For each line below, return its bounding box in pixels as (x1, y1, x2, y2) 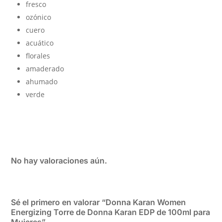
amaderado (26, 63, 64, 73)
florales (26, 51, 51, 60)
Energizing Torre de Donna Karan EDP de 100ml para (11, 207, 211, 217)
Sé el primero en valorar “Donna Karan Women (11, 197, 186, 207)
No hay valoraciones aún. (11, 155, 108, 166)
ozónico (26, 12, 52, 22)
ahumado (26, 76, 58, 86)
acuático (26, 38, 54, 48)
